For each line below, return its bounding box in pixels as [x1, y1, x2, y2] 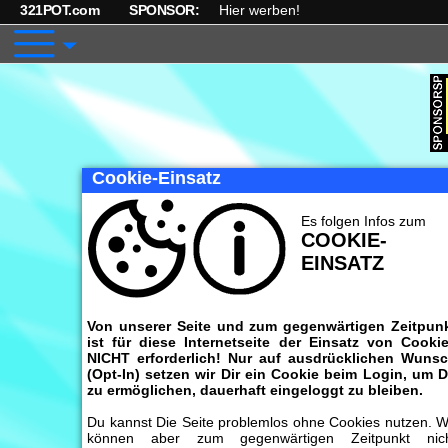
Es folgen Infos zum [300, 213, 426, 229]
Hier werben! [219, 2, 300, 18]
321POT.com [20, 2, 99, 18]
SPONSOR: [129, 2, 199, 18]
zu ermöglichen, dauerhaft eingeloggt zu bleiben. [87, 382, 423, 398]
